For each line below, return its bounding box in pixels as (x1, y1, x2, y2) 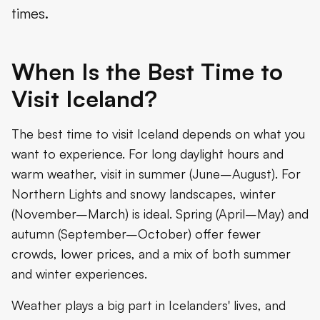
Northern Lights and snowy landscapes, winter (11, 185, 276, 201)
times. (11, 4, 49, 22)
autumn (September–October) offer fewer (11, 225, 261, 241)
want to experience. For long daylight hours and (11, 145, 284, 161)
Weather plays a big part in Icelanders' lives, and (11, 296, 286, 313)
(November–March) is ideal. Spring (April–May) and (11, 205, 309, 221)
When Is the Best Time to (11, 56, 283, 86)
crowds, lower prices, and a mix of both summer (11, 245, 291, 261)
